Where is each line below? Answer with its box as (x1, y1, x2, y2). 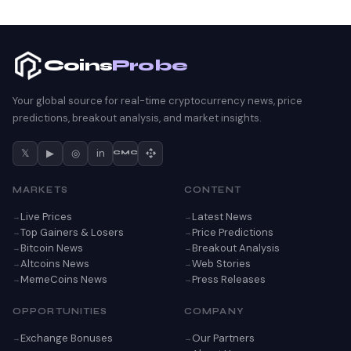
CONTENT (184, 184, 241, 195)
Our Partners (192, 331, 255, 345)
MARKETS (13, 184, 68, 195)
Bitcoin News (20, 241, 83, 255)
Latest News (192, 209, 252, 223)
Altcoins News (20, 256, 89, 270)
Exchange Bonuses (20, 331, 113, 345)
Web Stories (192, 256, 251, 270)
